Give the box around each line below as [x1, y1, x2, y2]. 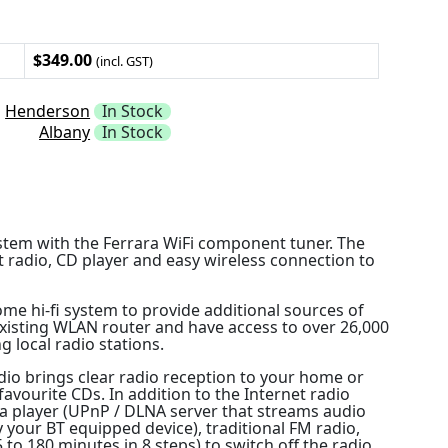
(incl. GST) [96, 51, 154, 70]
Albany [39, 120, 91, 143]
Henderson [5, 99, 91, 122]
